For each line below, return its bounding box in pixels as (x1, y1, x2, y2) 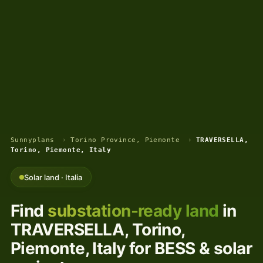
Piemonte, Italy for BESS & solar (11, 238, 252, 258)
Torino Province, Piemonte (70, 136, 180, 144)
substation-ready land (48, 200, 219, 221)
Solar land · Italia (24, 172, 83, 182)
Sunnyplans (11, 136, 55, 144)
